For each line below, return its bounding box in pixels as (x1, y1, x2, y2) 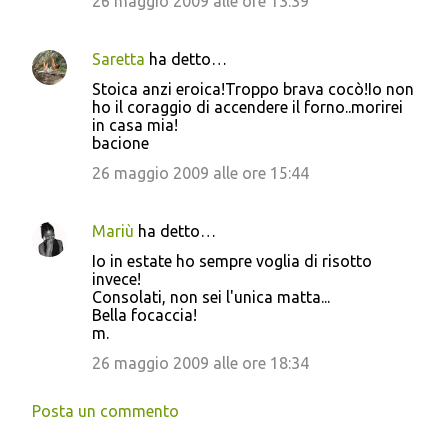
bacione (92, 134, 149, 152)
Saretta (92, 50, 145, 68)
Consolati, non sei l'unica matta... (92, 288, 330, 306)
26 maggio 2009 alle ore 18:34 (92, 354, 309, 372)
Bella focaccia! (92, 306, 197, 324)
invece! (92, 270, 141, 288)
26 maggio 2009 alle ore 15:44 (92, 164, 309, 182)
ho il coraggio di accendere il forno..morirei (92, 98, 403, 116)
